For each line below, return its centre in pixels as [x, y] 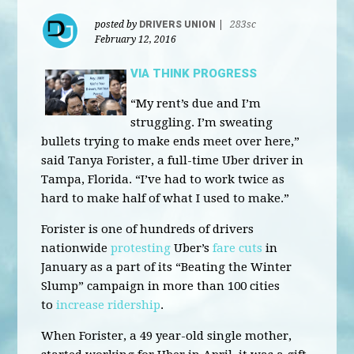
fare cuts [238, 248]
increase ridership [109, 305]
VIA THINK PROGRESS [194, 73]
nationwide [76, 248]
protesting [141, 248]
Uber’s [192, 248]
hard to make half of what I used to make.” [166, 198]
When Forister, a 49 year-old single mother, [167, 336]
